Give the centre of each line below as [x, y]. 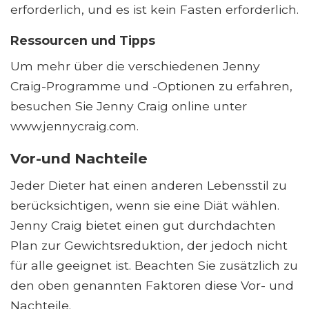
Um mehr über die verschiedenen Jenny [135, 66]
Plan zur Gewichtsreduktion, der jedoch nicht [149, 246]
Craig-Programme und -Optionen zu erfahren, [151, 86]
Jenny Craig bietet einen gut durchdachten [143, 226]
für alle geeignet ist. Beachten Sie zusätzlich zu [154, 266]
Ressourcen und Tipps [83, 41]
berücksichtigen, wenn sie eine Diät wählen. [145, 206]
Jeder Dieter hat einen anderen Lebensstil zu [149, 186]
